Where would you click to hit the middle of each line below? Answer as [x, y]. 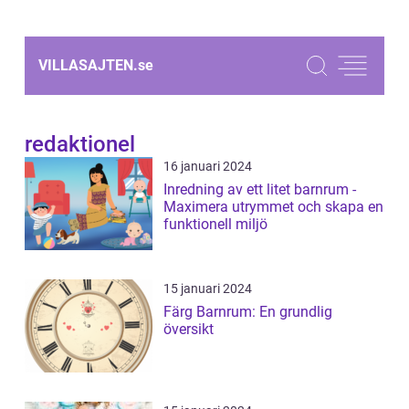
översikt [189, 329]
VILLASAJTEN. [88, 65]
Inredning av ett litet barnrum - [260, 189]
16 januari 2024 [208, 166]
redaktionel [80, 144]
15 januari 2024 [208, 288]
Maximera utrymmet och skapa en [273, 207]
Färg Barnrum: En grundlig [248, 312]
